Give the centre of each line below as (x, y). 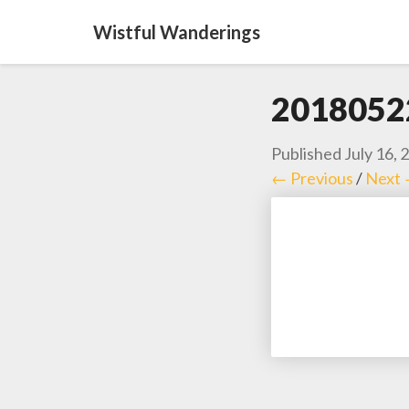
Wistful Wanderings (177, 32)
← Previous (312, 178)
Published (308, 153)
